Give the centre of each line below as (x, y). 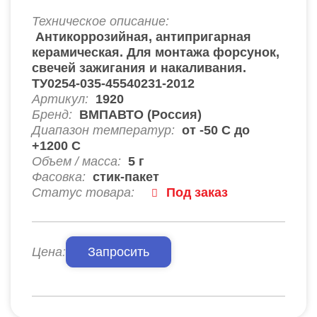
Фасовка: (60, 177)
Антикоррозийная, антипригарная (143, 36)
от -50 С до (216, 130)
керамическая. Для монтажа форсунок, (156, 52)
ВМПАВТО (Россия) (140, 114)
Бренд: (52, 114)
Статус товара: (83, 192)
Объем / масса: (78, 161)
